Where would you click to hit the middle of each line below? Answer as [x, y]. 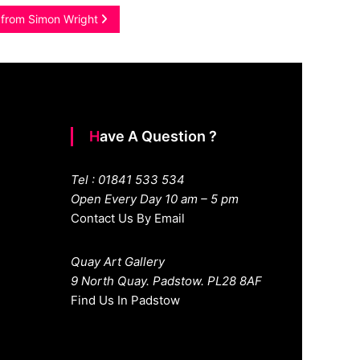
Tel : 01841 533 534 [127, 180]
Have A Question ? [158, 137]
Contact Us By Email [127, 219]
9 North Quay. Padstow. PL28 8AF [166, 281]
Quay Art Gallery [117, 262]
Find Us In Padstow [125, 301]
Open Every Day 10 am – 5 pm [154, 199]
